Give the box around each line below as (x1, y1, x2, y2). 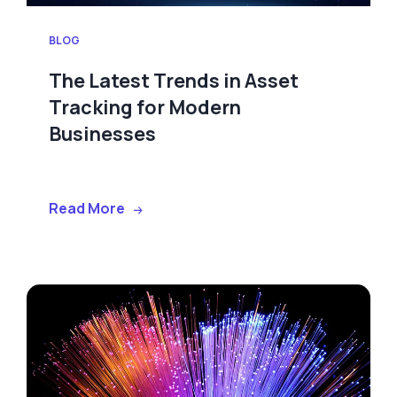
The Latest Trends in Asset (49, 67, 299, 95)
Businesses (49, 121, 156, 148)
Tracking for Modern (49, 94, 241, 121)
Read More (49, 198, 125, 218)
